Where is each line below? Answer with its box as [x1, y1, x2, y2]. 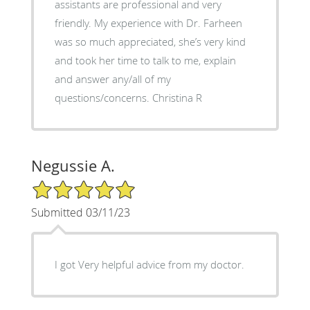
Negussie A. [30, 156, 115, 176]
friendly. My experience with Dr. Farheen [54, 16, 242, 30]
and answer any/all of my [54, 72, 171, 86]
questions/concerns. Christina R [152, 91, 202, 105]
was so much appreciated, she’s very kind [54, 35, 246, 49]
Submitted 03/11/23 [30, 205, 130, 221]
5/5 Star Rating [30, 179, 100, 192]
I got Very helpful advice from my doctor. [54, 257, 244, 272]
